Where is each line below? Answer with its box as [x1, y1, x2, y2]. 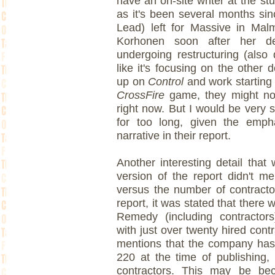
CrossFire [117, 89, 170, 102]
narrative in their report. [117, 130, 231, 142]
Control [148, 76, 184, 88]
